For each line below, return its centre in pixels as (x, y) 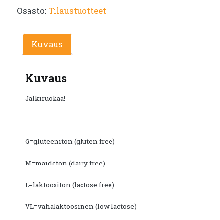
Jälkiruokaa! (45, 98)
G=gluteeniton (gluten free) (70, 142)
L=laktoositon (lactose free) (70, 185)
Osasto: (32, 10)
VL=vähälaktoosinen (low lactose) (81, 206)
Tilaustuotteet (77, 10)
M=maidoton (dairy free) (65, 163)
